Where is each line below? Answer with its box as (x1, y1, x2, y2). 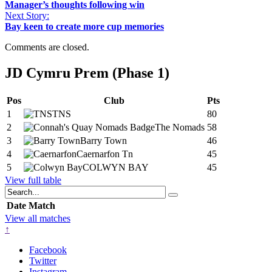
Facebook (29, 244, 67, 255)
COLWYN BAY (83, 161, 149, 172)
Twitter (29, 255, 56, 266)
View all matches (5, 212, 70, 223)
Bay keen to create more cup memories (5, 21, 164, 32)
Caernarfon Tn (76, 148, 133, 159)
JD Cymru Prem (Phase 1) (5, 64, 169, 81)
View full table (5, 174, 61, 185)
